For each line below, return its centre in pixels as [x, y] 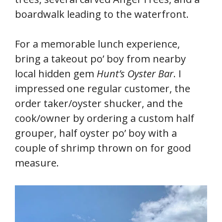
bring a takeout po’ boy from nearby [100, 59]
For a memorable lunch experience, [97, 44]
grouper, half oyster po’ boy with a [96, 133]
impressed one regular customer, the [103, 89]
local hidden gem [56, 74]
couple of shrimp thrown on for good [103, 148]
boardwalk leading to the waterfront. [102, 14]
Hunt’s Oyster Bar [135, 74]
